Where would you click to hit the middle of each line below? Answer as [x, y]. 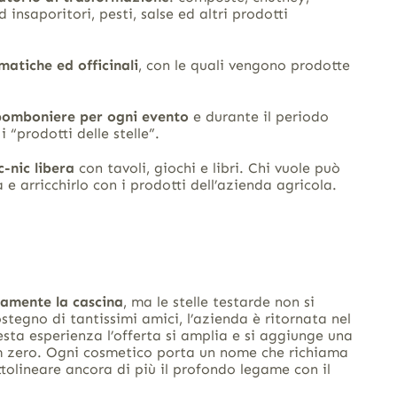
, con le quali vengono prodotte [244, 65]
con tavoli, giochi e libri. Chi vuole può [207, 167]
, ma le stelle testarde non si [218, 301]
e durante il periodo [258, 116]
